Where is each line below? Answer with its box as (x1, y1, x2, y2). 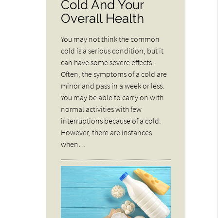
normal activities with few (61, 104, 142, 114)
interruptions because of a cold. (61, 116, 162, 126)
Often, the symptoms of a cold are (61, 69, 167, 79)
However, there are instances (61, 127, 152, 138)
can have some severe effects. (61, 57, 154, 68)
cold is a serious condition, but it (61, 46, 164, 56)
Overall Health (61, 11, 145, 26)
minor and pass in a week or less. (61, 81, 165, 91)
